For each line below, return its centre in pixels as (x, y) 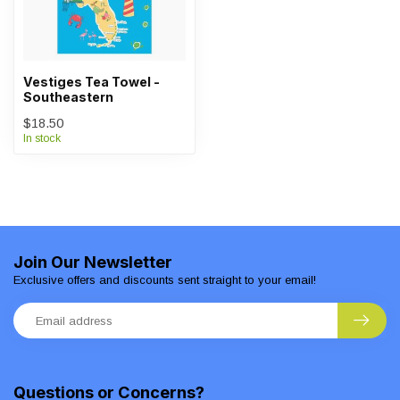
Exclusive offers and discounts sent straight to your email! (165, 280)
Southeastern (68, 97)
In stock (42, 138)
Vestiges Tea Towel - (92, 82)
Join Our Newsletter (93, 262)
